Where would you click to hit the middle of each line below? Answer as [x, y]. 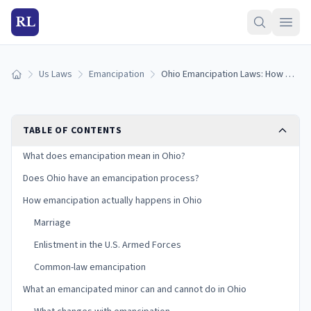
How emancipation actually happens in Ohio [112, 201]
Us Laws [56, 74]
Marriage [52, 223]
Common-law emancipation [90, 267]
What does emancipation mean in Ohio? [104, 156]
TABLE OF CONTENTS [73, 131]
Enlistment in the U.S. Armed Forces [108, 245]
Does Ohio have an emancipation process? [111, 178]
